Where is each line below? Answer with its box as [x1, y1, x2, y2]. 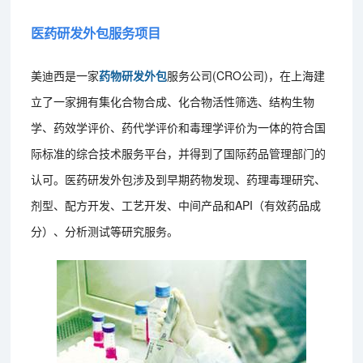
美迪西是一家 [31, 66, 100, 83]
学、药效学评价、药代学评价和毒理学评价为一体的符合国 [31, 118, 327, 135]
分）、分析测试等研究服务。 [31, 222, 179, 239]
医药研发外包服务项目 [31, 23, 161, 42]
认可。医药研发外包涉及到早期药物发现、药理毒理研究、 [31, 170, 327, 187]
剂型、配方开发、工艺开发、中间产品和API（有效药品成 [31, 196, 322, 213]
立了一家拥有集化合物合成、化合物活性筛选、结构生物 [31, 92, 315, 109]
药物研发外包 [99, 66, 168, 83]
